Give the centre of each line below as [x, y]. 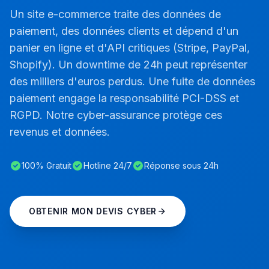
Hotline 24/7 [108, 165]
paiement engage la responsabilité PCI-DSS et [124, 98]
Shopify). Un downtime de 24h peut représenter [128, 65]
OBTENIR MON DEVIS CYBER [93, 211]
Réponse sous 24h [181, 165]
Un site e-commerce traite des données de [115, 14]
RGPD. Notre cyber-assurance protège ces [116, 115]
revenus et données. [60, 132]
